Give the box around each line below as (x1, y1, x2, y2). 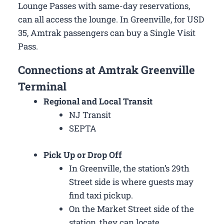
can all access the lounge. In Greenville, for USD (18, 13, 204, 25)
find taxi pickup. (69, 189, 133, 201)
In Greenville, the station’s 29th (69, 162, 189, 174)
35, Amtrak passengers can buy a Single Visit (18, 27, 195, 39)
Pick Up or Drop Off (43, 148, 122, 160)
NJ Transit (69, 109, 111, 121)
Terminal (18, 79, 66, 94)
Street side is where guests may (69, 175, 193, 187)
